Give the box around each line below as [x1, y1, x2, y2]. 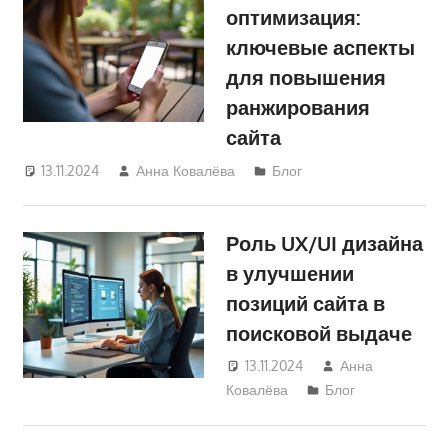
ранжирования [226, 94, 371, 121]
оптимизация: [226, 4, 362, 31]
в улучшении [226, 259, 355, 286]
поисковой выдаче [226, 319, 413, 346]
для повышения [226, 64, 387, 91]
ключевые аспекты [226, 34, 416, 61]
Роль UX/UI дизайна [226, 229, 424, 256]
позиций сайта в [226, 289, 386, 316]
